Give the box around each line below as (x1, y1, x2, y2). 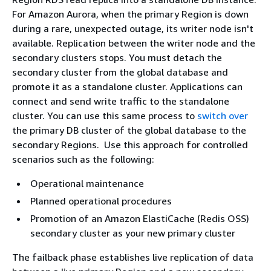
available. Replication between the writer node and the (12, 37, 255, 49)
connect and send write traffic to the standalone (12, 95, 229, 107)
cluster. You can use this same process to (12, 109, 197, 122)
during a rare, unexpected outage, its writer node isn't (12, 22, 253, 34)
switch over (197, 109, 248, 122)
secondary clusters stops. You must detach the (12, 51, 222, 64)
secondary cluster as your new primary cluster (30, 227, 235, 239)
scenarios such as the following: (12, 153, 154, 165)
